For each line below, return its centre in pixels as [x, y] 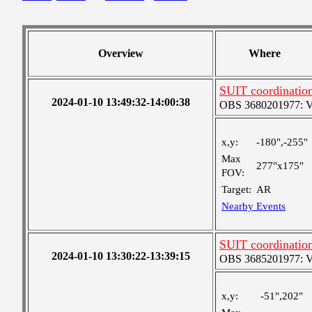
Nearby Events [253, 206]
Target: [236, 189]
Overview [120, 53]
